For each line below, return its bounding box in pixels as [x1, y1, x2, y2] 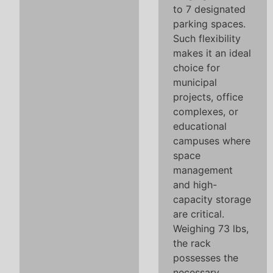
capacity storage [173, 193, 251, 205]
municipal [173, 76, 217, 88]
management [173, 163, 233, 176]
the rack [173, 236, 211, 249]
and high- [173, 178, 217, 191]
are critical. [173, 207, 224, 220]
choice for [173, 61, 220, 74]
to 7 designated [173, 2, 246, 15]
